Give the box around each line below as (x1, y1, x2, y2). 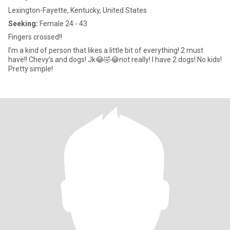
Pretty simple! (8, 65, 53, 73)
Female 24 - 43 (38, 20, 87, 28)
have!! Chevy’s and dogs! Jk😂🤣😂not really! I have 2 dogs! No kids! (8, 55, 222, 64)
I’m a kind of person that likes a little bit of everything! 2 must (8, 46, 203, 54)
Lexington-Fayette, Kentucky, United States (8, 6, 147, 14)
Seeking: (8, 20, 38, 28)
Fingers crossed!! (8, 33, 62, 41)
